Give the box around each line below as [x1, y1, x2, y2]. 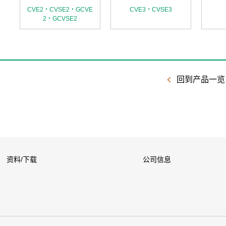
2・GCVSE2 [43, 15, 77, 22]
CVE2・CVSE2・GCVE [27, 6, 93, 13]
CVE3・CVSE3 [130, 6, 172, 13]
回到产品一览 [176, 75, 225, 84]
